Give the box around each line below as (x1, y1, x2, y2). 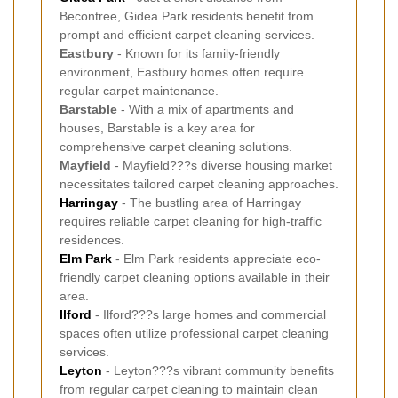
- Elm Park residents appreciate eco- (112, 251, 321, 266)
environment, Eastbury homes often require (60, 64, 304, 79)
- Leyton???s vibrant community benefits (102, 362, 334, 378)
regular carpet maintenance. (60, 83, 219, 98)
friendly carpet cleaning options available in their (60, 269, 330, 284)
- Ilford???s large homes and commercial (92, 306, 326, 322)
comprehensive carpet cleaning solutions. (60, 139, 292, 154)
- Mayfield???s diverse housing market (111, 157, 332, 172)
